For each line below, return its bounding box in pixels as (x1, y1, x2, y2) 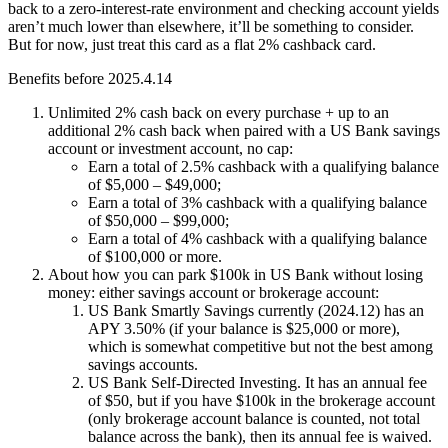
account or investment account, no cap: (48, 140, 293, 158)
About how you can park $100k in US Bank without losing (48, 266, 423, 284)
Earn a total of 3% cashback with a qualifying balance (88, 194, 427, 212)
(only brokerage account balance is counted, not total (88, 410, 420, 428)
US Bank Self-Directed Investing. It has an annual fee (88, 374, 427, 392)
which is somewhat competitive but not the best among (88, 338, 433, 356)
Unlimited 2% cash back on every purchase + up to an (48, 104, 389, 122)
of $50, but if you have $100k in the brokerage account (88, 392, 435, 410)
